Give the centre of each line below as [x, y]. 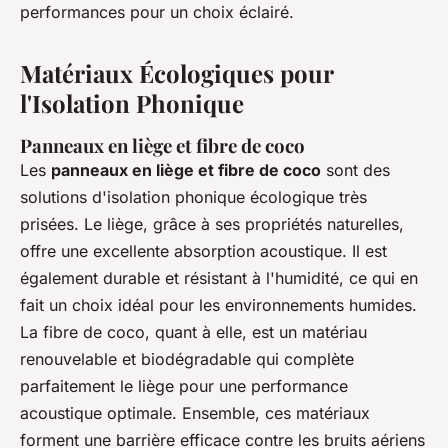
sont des [355, 170]
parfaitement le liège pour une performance [184, 386]
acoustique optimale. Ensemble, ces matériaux [195, 413]
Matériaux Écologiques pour [176, 73]
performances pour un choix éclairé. [157, 12]
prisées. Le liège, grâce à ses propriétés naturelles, [212, 224]
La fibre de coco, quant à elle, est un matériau [193, 332]
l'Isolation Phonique [132, 103]
